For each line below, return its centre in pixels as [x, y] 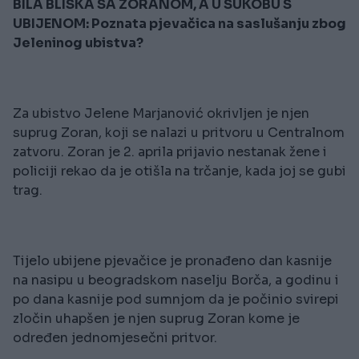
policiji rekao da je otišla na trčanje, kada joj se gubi [179, 171]
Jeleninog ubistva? [78, 43]
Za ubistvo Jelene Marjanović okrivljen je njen [161, 114]
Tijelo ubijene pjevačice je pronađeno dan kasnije [172, 261]
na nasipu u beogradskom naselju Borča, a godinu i [176, 280]
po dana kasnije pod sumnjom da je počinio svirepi [176, 300]
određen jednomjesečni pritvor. [115, 338]
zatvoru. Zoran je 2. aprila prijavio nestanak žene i [170, 152]
